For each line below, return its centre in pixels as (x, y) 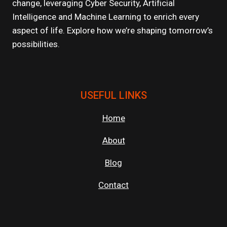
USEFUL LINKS (113, 96)
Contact (113, 185)
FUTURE (82, 8)
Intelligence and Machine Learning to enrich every (106, 17)
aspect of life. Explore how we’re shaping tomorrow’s (112, 31)
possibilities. (36, 44)
